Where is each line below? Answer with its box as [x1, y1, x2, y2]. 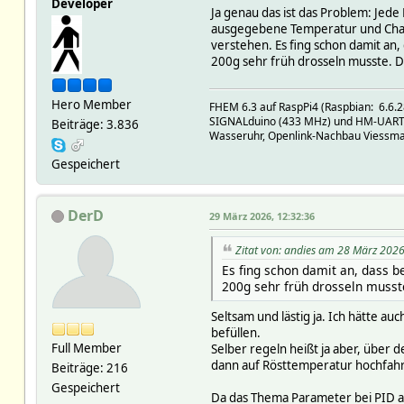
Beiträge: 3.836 [50, 115, 139, 133]
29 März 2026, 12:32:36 [208, 208, 315, 223]
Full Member [50, 339, 122, 356]
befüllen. [210, 325, 261, 342]
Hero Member [50, 96, 132, 113]
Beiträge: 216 [50, 359, 128, 376]
